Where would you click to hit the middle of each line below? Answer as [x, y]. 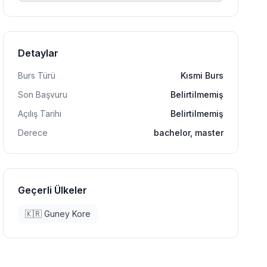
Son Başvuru [43, 94]
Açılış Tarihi [40, 114]
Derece [33, 133]
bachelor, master [188, 133]
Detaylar [38, 53]
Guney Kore [68, 214]
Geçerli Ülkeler [53, 190]
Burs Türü [37, 75]
